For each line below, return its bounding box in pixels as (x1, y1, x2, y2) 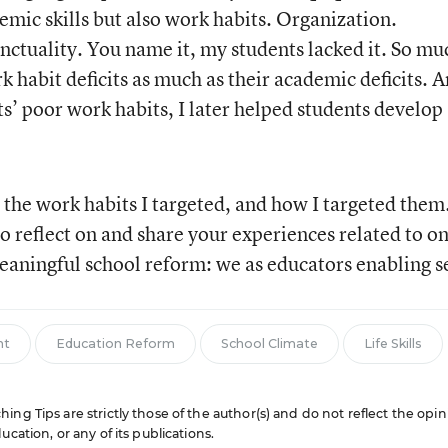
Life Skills (363, 336, 422, 351)
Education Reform (55, 336, 175, 351)
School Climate (220, 336, 318, 351)
